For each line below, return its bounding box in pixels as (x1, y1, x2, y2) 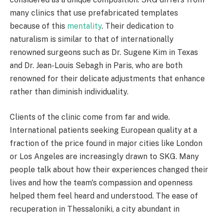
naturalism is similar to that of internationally (10, 35, 174, 44)
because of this (10, 21, 67, 31)
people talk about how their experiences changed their (10, 165, 208, 175)
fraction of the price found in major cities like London (10, 139, 202, 148)
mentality (67, 21, 102, 31)
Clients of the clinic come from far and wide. (10, 112, 170, 122)
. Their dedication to (102, 21, 174, 31)
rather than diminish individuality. (10, 87, 128, 97)
